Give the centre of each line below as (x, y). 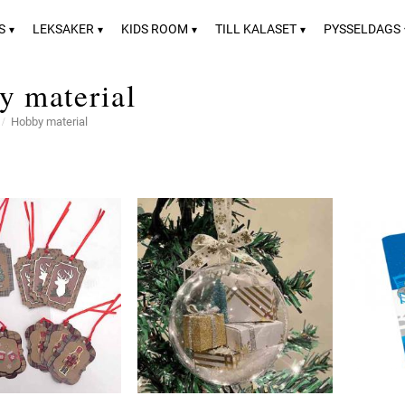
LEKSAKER (63, 29)
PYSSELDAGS (362, 29)
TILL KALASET (256, 29)
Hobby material (49, 122)
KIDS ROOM (155, 29)
